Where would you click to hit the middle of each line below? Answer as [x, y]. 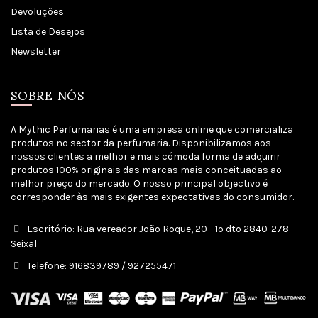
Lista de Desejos [48, 32]
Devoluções [37, 12]
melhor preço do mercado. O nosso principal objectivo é [139, 184]
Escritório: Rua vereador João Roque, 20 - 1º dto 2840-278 [157, 229]
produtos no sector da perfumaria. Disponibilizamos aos [141, 143]
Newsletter [36, 52]
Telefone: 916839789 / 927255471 [100, 266]
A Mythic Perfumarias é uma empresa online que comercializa [152, 130]
